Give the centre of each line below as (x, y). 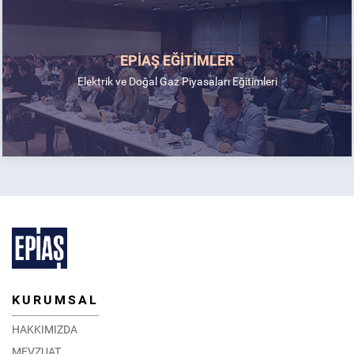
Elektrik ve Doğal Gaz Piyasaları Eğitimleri (177, 81)
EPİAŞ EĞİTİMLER (177, 60)
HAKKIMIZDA (45, 329)
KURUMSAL (55, 299)
